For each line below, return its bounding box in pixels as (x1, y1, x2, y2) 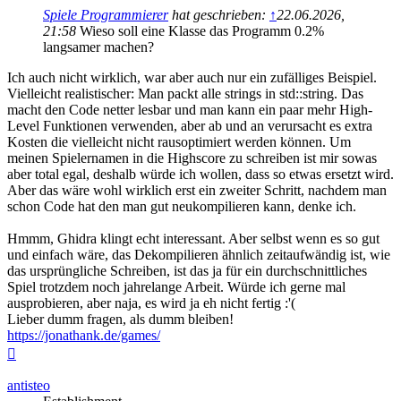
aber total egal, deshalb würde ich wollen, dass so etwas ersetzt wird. (7, 166, 394, 183)
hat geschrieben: (168, 7, 269, 23)
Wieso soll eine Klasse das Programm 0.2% (76, 23, 324, 39)
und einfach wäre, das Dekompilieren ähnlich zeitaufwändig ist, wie (7, 247, 390, 263)
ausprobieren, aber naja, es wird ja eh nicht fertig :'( (7, 295, 295, 311)
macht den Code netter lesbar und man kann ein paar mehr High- (7, 102, 372, 118)
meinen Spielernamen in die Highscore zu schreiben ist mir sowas (7, 150, 377, 166)
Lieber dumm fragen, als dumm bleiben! (7, 311, 234, 328)
